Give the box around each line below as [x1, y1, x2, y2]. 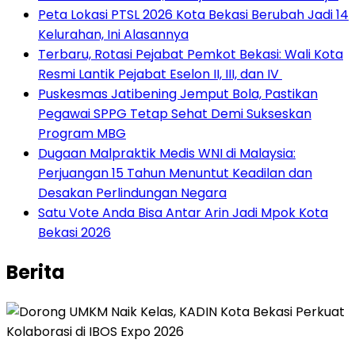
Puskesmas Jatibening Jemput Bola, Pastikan [38, 85, 318, 104]
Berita [6, 259, 65, 286]
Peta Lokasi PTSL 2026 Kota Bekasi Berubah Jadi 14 [38, 6, 349, 25]
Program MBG [38, 124, 126, 143]
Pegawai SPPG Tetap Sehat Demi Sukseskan [38, 105, 311, 124]
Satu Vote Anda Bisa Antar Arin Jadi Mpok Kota [38, 204, 328, 223]
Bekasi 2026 [38, 223, 111, 242]
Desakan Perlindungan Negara [38, 184, 227, 203]
